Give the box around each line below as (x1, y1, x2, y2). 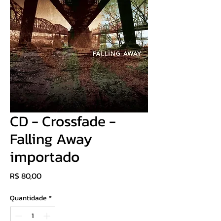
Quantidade (10, 193, 47, 203)
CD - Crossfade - (10, 110, 116, 132)
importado (10, 146, 79, 168)
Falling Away (10, 128, 92, 150)
